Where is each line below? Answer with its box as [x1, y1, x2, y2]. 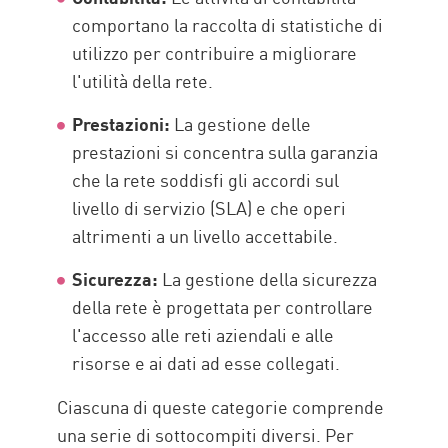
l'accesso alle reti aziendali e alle [72, 321, 335, 348]
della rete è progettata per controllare [72, 293, 374, 320]
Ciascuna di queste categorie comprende [57, 393, 385, 420]
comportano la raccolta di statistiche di [72, 11, 384, 38]
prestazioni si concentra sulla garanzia [72, 138, 379, 165]
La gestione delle [170, 110, 312, 137]
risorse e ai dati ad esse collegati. [72, 349, 341, 376]
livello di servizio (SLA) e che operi [72, 194, 347, 221]
